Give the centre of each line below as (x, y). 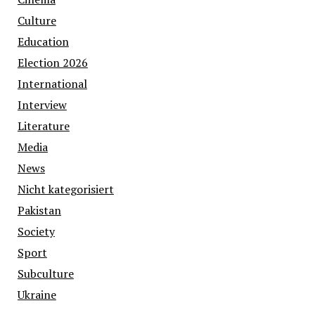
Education (43, 42)
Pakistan (39, 211)
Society (36, 232)
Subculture (45, 274)
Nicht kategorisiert (65, 189)
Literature (43, 126)
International (52, 84)
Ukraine (37, 295)
